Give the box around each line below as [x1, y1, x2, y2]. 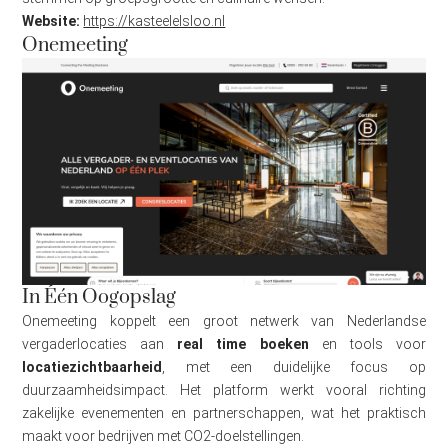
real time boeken [177, 335, 309, 352]
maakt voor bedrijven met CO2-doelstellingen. [22, 427, 305, 444]
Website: [22, 13, 81, 30]
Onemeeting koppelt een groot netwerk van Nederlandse [22, 312, 426, 329]
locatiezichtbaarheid [22, 358, 163, 375]
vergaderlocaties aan [22, 335, 178, 352]
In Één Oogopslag [22, 284, 177, 310]
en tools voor [308, 335, 426, 352]
